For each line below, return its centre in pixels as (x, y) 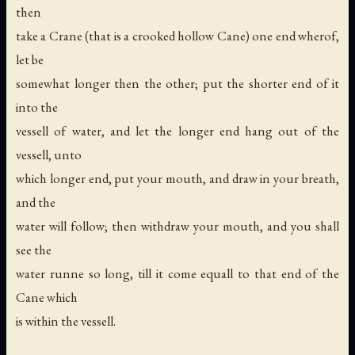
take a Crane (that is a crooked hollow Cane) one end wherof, (177, 36)
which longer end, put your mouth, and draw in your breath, (177, 179)
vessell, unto (49, 155)
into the (37, 107)
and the (36, 202)
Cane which (47, 298)
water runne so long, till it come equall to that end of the (177, 274)
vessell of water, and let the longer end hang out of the (177, 131)
